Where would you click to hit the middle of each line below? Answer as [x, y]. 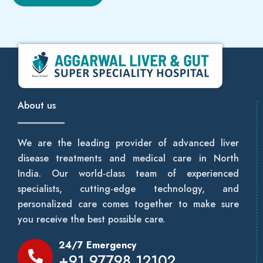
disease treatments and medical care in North [128, 158]
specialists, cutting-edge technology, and [128, 188]
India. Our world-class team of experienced [128, 173]
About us [37, 105]
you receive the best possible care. [91, 219]
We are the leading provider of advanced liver [128, 143]
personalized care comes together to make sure [128, 204]
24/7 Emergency [97, 245]
